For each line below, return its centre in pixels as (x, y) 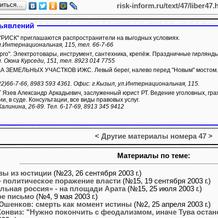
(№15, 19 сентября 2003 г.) (166, 181)
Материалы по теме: (154, 156)
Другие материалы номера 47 (154, 136)
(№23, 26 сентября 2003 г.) (97, 173)
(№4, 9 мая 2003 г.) (66, 196)
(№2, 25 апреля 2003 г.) (171, 204)
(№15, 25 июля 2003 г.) (164, 189)
